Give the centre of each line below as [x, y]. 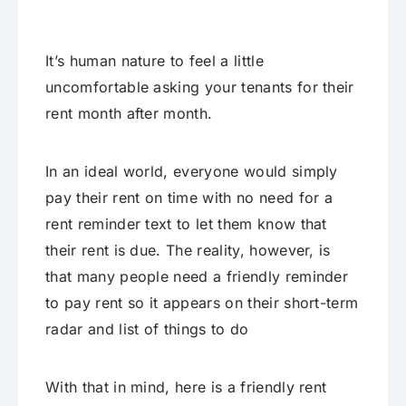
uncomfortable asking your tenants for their [200, 87]
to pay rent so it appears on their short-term [202, 303]
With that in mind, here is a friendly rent [186, 387]
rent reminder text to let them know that [186, 224]
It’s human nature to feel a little [155, 61]
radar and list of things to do [147, 329]
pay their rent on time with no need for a [189, 198]
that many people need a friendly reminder [197, 277]
